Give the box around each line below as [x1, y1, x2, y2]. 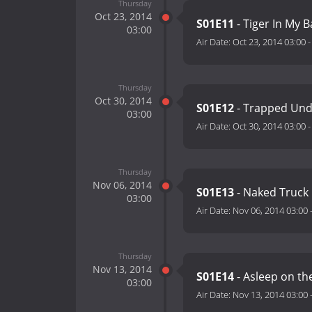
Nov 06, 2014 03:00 [233, 204, 308, 217]
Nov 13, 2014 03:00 [233, 288, 308, 302]
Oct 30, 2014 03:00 [233, 120, 306, 133]
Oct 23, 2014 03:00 [233, 36, 306, 49]
